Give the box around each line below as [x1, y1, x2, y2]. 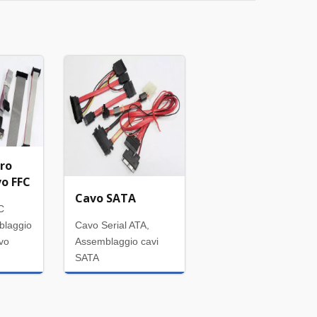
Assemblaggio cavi [75, 235, 159, 247]
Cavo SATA [75, 190, 137, 206]
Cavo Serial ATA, [75, 219, 150, 231]
